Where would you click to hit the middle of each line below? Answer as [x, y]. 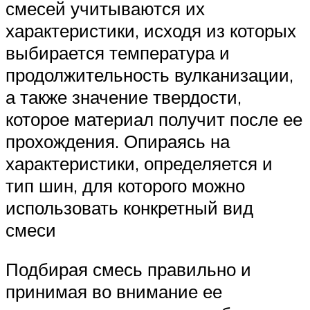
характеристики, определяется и [139, 163]
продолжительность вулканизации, [149, 74]
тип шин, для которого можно [125, 185]
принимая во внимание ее [114, 292]
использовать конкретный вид [129, 207]
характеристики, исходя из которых [151, 30]
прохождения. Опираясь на [118, 141]
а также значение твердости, [124, 97]
